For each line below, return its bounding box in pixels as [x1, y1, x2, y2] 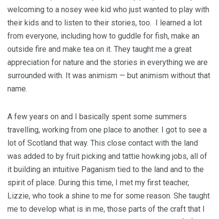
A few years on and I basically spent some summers [7, 112, 187, 121]
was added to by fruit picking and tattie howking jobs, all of [7, 152, 207, 161]
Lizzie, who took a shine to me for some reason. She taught [7, 191, 210, 200]
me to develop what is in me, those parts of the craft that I [7, 204, 205, 214]
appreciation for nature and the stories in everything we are [7, 58, 208, 67]
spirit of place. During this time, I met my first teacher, [7, 178, 189, 187]
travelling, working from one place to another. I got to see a [7, 125, 207, 134]
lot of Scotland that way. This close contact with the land [7, 138, 198, 148]
